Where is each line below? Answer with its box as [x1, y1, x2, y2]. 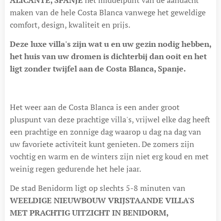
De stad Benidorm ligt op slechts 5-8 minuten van [10, 182, 185, 193]
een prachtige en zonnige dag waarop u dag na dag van [10, 126, 201, 137]
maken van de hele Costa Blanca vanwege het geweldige [10, 6, 206, 18]
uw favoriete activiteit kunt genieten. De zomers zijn [10, 138, 194, 149]
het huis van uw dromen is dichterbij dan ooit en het [10, 50, 207, 62]
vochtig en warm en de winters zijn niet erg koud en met [10, 150, 209, 162]
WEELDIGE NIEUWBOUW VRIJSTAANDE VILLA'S [10, 194, 194, 206]
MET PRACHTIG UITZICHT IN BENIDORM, [10, 207, 168, 218]
